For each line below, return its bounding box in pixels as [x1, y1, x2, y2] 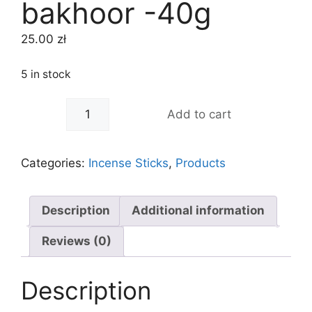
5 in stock [21, 67, 71, 81]
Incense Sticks [88, 155, 169, 170]
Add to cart [166, 107, 231, 121]
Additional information [132, 203, 265, 218]
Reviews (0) [42, 234, 111, 249]
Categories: [21, 155, 88, 170]
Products [175, 155, 226, 170]
